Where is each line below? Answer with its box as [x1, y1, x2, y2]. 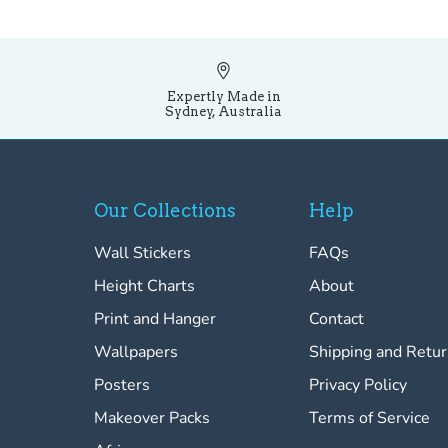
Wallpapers [94, 341, 179, 364]
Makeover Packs [94, 407, 211, 430]
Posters [94, 374, 151, 397]
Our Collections [94, 200, 237, 222]
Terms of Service [308, 407, 430, 430]
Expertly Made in [166, 89, 281, 105]
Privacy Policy [308, 374, 407, 397]
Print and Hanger [94, 308, 217, 331]
